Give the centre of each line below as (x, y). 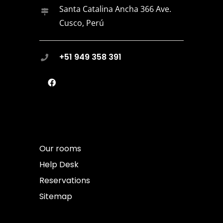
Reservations (65, 181)
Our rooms (60, 149)
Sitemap (56, 197)
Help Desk (59, 165)
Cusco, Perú (82, 23)
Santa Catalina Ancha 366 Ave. (115, 9)
